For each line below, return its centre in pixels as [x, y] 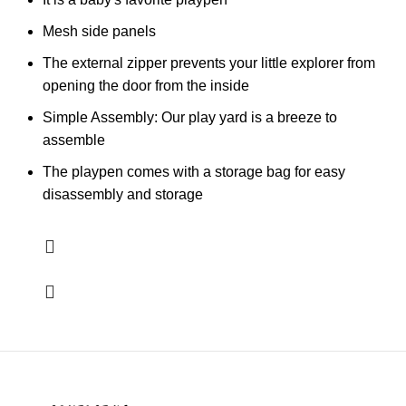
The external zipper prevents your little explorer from [209, 63]
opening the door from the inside [146, 86]
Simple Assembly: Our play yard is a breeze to [190, 118]
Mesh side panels [99, 32]
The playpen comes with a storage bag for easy [194, 172]
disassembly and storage [123, 195]
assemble [74, 140]
